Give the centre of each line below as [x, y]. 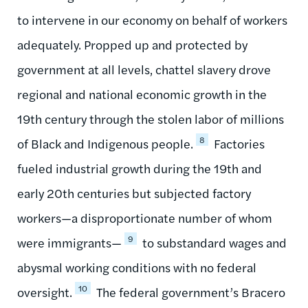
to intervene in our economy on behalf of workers [152, 19]
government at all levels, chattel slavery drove [144, 69]
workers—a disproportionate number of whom [145, 217]
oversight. [45, 291]
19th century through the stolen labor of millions [151, 118]
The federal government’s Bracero [189, 291]
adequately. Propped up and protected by [132, 44]
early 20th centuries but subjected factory [134, 192]
